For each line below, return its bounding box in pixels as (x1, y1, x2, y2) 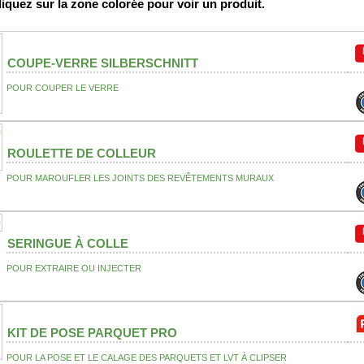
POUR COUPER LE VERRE (6, 83, 119, 93)
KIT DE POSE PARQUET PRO (7, 326, 177, 340)
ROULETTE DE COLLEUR (7, 146, 156, 161)
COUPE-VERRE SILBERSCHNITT (7, 56, 198, 71)
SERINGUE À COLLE (7, 236, 128, 251)
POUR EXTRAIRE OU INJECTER (6, 263, 141, 274)
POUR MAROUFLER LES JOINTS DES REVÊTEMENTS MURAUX (6, 173, 274, 184)
